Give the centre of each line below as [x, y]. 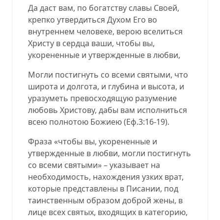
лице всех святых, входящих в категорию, [108, 212]
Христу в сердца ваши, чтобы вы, [91, 43]
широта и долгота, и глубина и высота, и [106, 86]
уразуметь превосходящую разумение [102, 98]
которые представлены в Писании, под [103, 188]
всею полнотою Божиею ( [77, 122]
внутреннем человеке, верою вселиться [105, 31]
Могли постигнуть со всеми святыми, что [108, 74]
